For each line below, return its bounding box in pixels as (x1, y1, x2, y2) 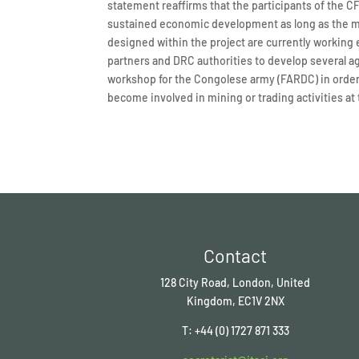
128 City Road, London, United (160, 275, 311, 289)
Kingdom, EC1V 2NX (186, 293, 284, 308)
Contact (204, 244, 268, 267)
